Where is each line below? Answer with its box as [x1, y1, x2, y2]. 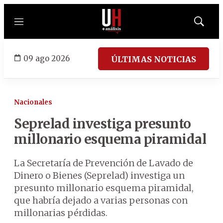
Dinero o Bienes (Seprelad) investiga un [14, 170, 185, 181]
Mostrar [198, 20, 221, 28]
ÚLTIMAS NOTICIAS [111, 54, 196, 64]
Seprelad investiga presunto [14, 115, 191, 132]
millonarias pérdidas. [14, 207, 108, 219]
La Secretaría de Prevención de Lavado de [14, 157, 193, 169]
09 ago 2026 [23, 53, 70, 63]
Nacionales [14, 98, 52, 107]
